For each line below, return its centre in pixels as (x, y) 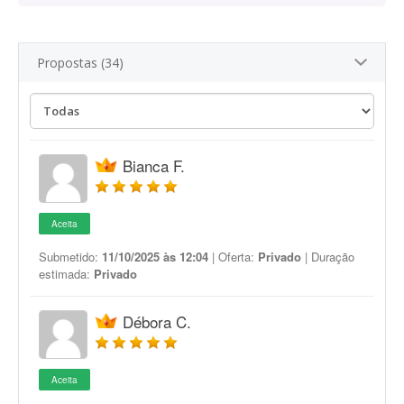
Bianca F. (154, 165)
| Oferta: (233, 257)
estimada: (66, 274)
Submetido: (70, 257)
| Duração (328, 257)
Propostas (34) (80, 63)
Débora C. (157, 321)
